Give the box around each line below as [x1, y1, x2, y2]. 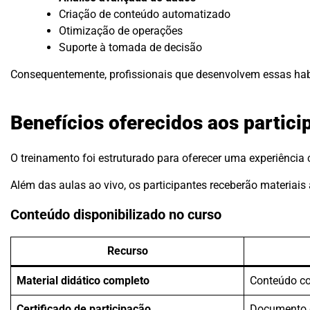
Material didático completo [17, 273, 149, 287]
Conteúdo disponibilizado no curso [10, 207, 221, 224]
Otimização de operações [59, 24, 183, 38]
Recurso [107, 244, 148, 257]
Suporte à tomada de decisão [59, 41, 202, 55]
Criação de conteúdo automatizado [59, 8, 230, 21]
